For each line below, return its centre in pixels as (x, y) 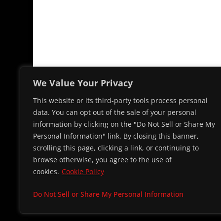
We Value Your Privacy (83, 83)
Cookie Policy (83, 171)
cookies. (46, 171)
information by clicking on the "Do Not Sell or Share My (124, 124)
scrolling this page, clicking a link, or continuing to (116, 148)
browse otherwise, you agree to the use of (102, 160)
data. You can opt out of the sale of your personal (115, 112)
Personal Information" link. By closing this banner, (116, 136)
